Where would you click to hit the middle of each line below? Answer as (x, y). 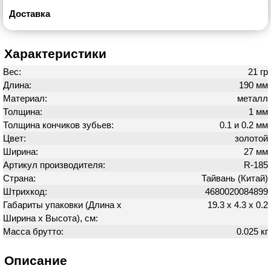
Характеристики (55, 54)
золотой (251, 138)
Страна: (21, 178)
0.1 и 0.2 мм (244, 125)
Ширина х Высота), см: (52, 218)
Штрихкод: (26, 191)
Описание (36, 260)
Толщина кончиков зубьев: (60, 125)
